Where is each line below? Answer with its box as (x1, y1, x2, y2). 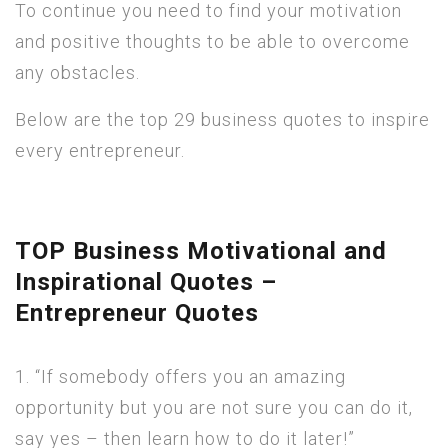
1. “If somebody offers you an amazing (15, 365, 346, 387)
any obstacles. (15, 62, 140, 83)
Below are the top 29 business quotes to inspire (15, 109, 430, 130)
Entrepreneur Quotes (15, 299, 259, 327)
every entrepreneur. (15, 140, 185, 161)
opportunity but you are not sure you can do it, (15, 396, 413, 418)
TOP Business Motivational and (15, 237, 387, 265)
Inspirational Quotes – (15, 268, 277, 296)
